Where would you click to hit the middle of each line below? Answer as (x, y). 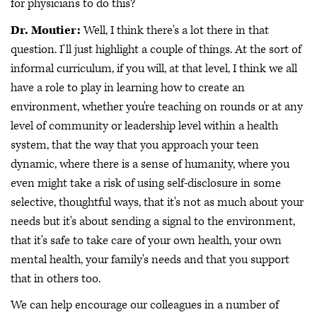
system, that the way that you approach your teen (135, 145)
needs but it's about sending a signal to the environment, (153, 221)
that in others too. (56, 278)
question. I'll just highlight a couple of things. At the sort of (156, 49)
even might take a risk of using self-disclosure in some (146, 183)
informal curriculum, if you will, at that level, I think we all (154, 68)
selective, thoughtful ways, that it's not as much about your (157, 202)
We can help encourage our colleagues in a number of (145, 305)
